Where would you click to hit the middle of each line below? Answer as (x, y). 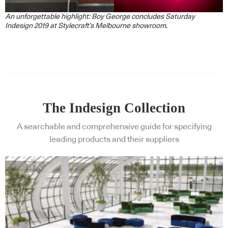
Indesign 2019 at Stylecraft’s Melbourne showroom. (86, 26)
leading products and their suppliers (114, 139)
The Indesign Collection (114, 108)
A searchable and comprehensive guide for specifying (114, 126)
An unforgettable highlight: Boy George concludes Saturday (100, 17)
